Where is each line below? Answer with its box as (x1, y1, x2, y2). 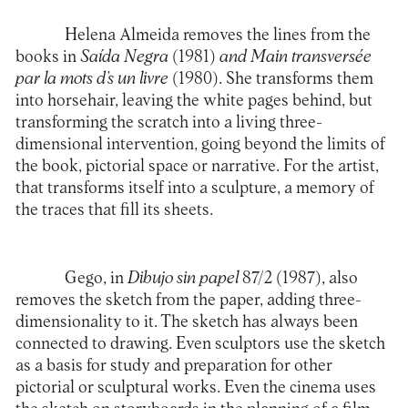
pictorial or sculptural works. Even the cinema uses (15, 379, 376, 397)
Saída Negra (79, 47, 168, 66)
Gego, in (64, 270, 127, 288)
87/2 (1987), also (238, 270, 358, 288)
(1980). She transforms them (171, 69, 373, 87)
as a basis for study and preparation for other (15, 357, 332, 375)
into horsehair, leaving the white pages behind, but (15, 91, 372, 109)
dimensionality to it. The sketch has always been (15, 313, 358, 331)
